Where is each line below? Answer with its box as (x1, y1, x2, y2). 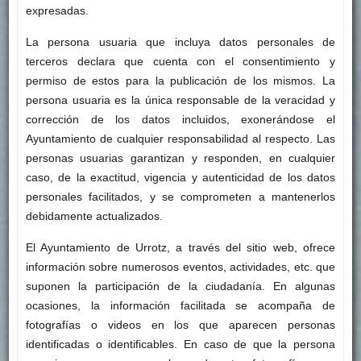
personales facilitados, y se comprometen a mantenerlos (25, 190, 336, 204)
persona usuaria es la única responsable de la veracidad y (25, 93, 336, 107)
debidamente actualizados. (25, 210, 163, 223)
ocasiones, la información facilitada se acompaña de (25, 299, 336, 313)
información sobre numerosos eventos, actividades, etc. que (25, 260, 336, 274)
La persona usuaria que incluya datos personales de (25, 35, 336, 49)
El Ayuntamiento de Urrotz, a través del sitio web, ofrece (25, 241, 336, 255)
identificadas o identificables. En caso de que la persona (25, 338, 336, 351)
